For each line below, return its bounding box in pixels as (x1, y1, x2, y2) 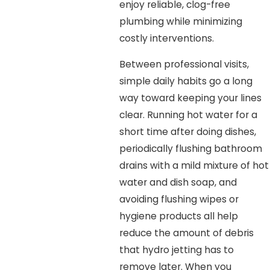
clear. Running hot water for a (119, 108, 257, 122)
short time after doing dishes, (119, 125, 256, 139)
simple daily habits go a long (119, 75, 253, 88)
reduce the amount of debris (119, 227, 254, 240)
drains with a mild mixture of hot (119, 159, 269, 172)
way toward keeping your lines (119, 92, 262, 105)
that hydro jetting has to (119, 243, 234, 257)
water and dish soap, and (119, 176, 237, 189)
